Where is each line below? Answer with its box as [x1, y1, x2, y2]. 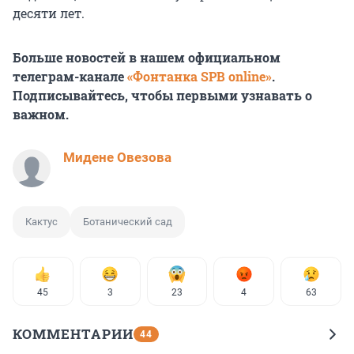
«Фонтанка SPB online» [127, 68, 272, 85]
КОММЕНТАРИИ [13, 325, 134, 344]
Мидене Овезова [63, 149, 171, 166]
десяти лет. [13, 5, 85, 22]
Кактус [25, 216, 58, 228]
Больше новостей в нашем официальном [13, 49, 281, 66]
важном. [13, 106, 69, 123]
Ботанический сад [83, 216, 172, 228]
